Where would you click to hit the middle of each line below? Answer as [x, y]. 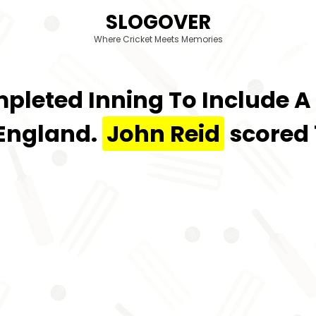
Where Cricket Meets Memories [158, 39]
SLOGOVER [158, 22]
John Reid [163, 134]
